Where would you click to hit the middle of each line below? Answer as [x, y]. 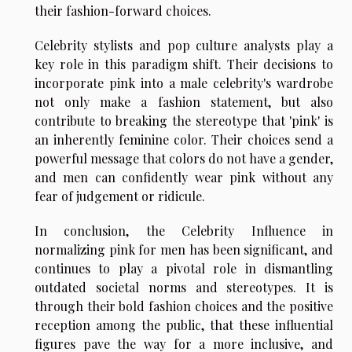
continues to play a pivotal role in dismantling [184, 269]
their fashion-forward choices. [123, 11]
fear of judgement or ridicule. [120, 196]
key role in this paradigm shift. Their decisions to [184, 64]
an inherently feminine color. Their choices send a [184, 140]
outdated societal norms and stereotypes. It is [184, 288]
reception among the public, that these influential [184, 325]
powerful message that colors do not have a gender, [184, 159]
